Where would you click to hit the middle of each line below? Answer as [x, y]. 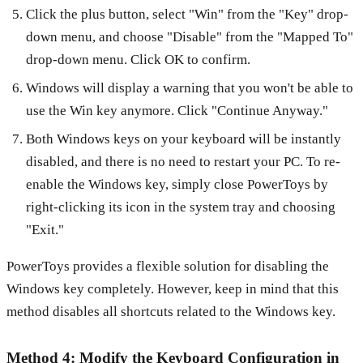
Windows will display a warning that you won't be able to [189, 88]
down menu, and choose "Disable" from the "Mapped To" [189, 37]
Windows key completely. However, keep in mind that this [173, 288]
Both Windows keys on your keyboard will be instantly [183, 139]
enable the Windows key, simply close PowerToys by [177, 184]
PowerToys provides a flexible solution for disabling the [168, 266]
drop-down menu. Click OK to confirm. [138, 60]
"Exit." [45, 229]
